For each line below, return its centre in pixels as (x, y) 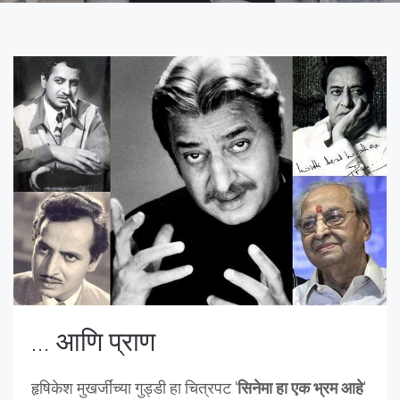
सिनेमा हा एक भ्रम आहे (300, 387)
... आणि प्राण (93, 341)
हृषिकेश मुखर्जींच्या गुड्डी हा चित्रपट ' (134, 387)
